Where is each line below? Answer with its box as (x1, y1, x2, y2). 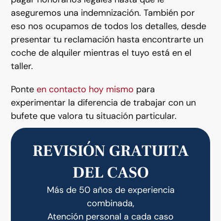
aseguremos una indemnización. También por (11, 6, 195, 19)
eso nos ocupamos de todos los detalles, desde (11, 20, 207, 32)
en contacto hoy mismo (37, 83, 134, 95)
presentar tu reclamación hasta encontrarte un (11, 33, 204, 45)
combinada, (87, 197, 134, 209)
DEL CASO (72, 162, 149, 183)
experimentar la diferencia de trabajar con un (11, 96, 196, 109)
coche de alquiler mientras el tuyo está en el (11, 46, 192, 59)
